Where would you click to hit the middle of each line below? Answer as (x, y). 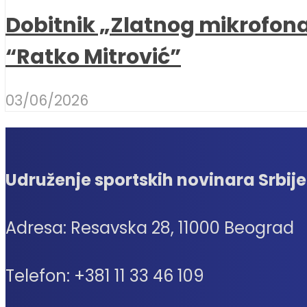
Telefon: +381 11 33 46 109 (105, 276)
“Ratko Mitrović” (93, 57)
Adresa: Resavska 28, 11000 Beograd (150, 228)
